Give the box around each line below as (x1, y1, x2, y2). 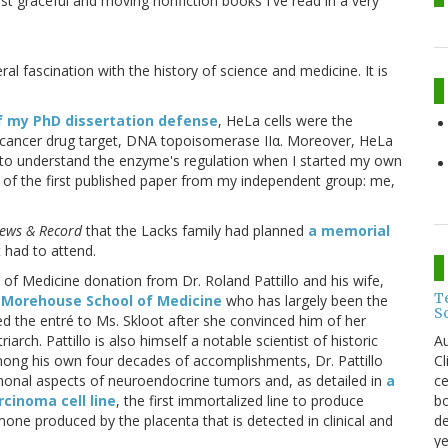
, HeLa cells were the (218, 110, 353, 130)
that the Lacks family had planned (82, 220, 308, 240)
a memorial (308, 220, 390, 240)
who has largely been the (222, 290, 388, 310)
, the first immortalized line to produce (116, 390, 364, 410)
